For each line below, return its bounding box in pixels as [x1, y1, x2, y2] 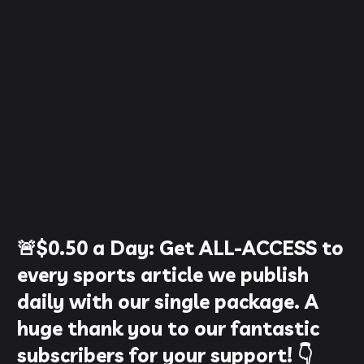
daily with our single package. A [17, 288, 319, 314]
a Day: [88, 235, 160, 260]
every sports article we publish [17, 262, 310, 287]
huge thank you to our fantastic [17, 315, 320, 340]
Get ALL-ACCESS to [159, 235, 344, 260]
